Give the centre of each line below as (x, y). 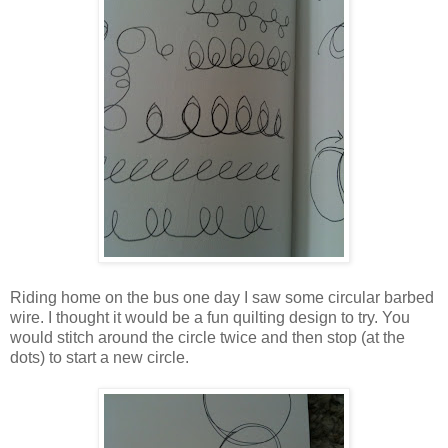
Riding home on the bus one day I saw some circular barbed (222, 297)
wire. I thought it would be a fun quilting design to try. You (210, 317)
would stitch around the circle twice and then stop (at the (207, 337)
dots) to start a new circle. (99, 357)
